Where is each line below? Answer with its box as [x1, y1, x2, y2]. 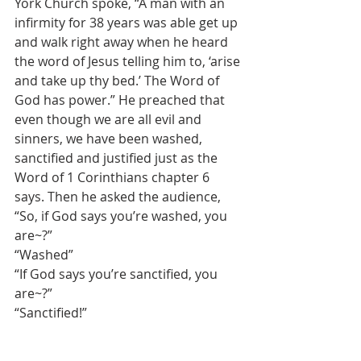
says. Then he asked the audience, [15, 188, 221, 206]
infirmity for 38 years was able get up [15, 14, 241, 32]
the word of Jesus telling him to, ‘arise [15, 52, 243, 71]
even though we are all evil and [15, 110, 205, 129]
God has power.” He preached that [15, 91, 228, 110]
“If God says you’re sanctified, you [15, 265, 221, 284]
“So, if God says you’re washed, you [15, 207, 230, 226]
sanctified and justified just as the [15, 149, 221, 168]
